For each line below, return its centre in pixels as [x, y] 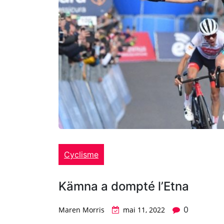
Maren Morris [81, 210]
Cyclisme [81, 155]
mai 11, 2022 [144, 210]
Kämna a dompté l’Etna [124, 186]
